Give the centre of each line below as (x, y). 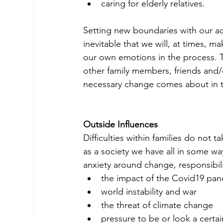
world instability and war (149, 192)
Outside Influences (121, 125)
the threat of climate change (157, 205)
